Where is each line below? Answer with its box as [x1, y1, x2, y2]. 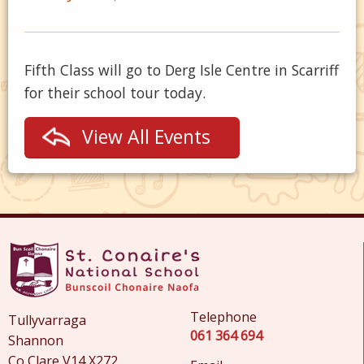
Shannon [8, 331, 63, 349]
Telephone [189, 308, 257, 326]
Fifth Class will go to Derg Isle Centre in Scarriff [24, 60, 339, 80]
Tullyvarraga [8, 311, 86, 329]
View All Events [82, 123, 210, 149]
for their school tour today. [24, 83, 206, 102]
